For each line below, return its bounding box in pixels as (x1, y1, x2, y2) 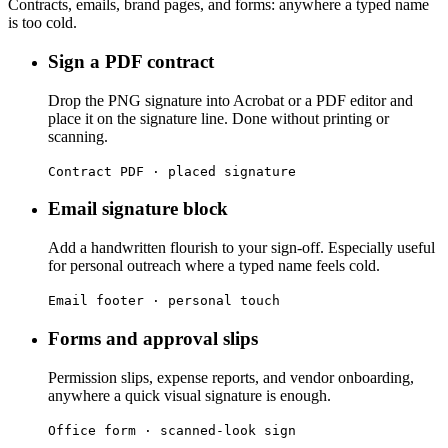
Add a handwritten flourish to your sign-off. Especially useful (48, 239, 435, 257)
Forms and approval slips (48, 327, 258, 349)
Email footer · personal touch (48, 293, 280, 309)
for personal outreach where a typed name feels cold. (48, 257, 380, 275)
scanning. (48, 127, 108, 145)
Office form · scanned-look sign (48, 422, 296, 438)
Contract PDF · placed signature (48, 163, 296, 179)
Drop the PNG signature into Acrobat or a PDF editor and (48, 91, 413, 109)
